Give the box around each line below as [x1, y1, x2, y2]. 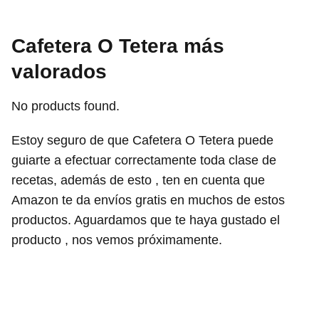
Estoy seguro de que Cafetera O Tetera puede [11, 132, 273, 147]
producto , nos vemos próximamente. [11, 232, 222, 247]
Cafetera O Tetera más [11, 34, 224, 57]
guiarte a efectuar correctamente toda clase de [11, 152, 276, 167]
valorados [11, 60, 107, 83]
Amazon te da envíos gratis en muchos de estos [11, 192, 285, 207]
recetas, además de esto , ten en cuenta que [11, 172, 265, 187]
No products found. [11, 98, 120, 113]
